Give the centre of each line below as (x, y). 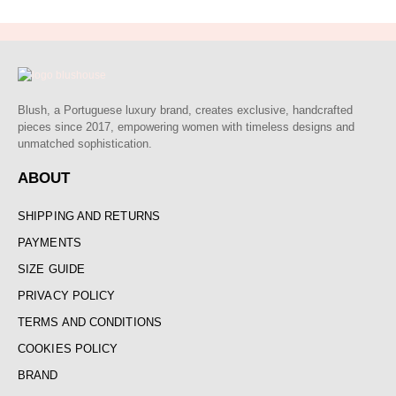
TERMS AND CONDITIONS (90, 323)
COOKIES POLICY (68, 349)
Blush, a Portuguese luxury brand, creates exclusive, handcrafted (185, 110)
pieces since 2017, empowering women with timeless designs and (186, 127)
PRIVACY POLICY (67, 296)
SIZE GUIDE (51, 270)
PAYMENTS (49, 243)
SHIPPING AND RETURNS (89, 217)
